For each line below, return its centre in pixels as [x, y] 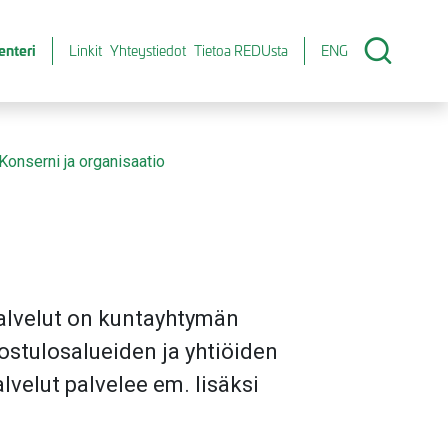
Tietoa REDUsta [241, 50]
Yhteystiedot [148, 50]
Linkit [85, 50]
